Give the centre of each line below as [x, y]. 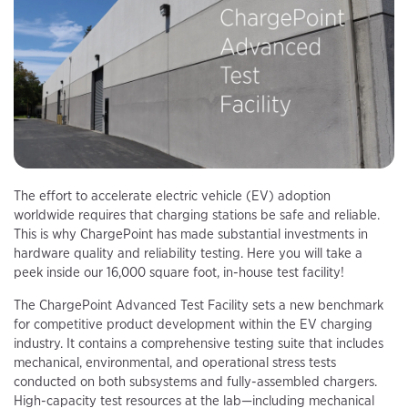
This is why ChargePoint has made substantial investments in [191, 234]
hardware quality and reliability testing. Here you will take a [188, 253]
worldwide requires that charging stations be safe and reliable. [197, 214]
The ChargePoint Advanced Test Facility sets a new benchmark [199, 305]
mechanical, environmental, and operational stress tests [175, 362]
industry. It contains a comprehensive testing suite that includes [199, 343]
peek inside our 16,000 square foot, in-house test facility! [179, 272]
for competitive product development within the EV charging [193, 324]
